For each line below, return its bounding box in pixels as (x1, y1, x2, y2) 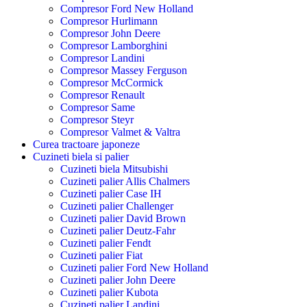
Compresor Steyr (60, 114, 134, 126)
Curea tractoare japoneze (33, 138, 140, 151)
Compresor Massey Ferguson (60, 64, 187, 77)
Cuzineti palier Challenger (60, 200, 173, 212)
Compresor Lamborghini (60, 40, 167, 52)
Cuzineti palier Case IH (60, 188, 162, 200)
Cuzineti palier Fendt (60, 237, 151, 249)
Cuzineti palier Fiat (60, 249, 143, 262)
